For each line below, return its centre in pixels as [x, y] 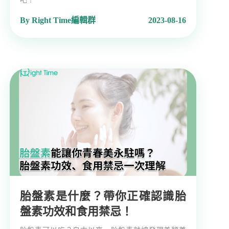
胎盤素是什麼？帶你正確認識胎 [103, 196]
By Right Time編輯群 [58, 20]
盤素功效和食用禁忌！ [76, 212]
